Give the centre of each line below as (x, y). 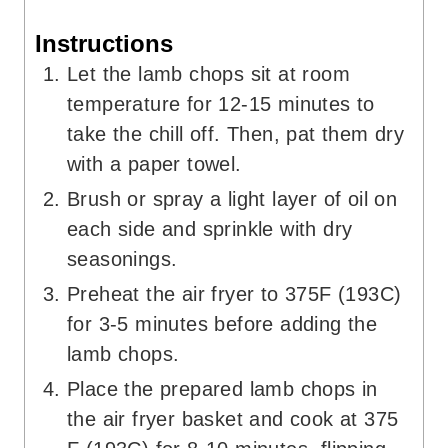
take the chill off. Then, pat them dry (236, 134)
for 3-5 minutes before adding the (222, 324)
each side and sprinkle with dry (210, 229)
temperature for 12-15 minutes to (221, 104)
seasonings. (122, 259)
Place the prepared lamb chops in (222, 389)
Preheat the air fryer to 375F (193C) (234, 294)
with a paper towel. (154, 164)
